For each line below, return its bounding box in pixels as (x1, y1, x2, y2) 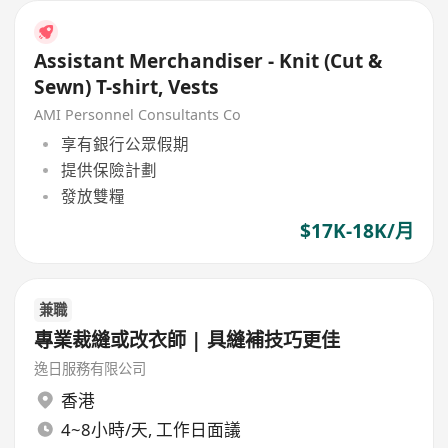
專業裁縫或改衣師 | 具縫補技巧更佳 (34, 326, 341, 353)
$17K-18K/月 (299, 218, 414, 245)
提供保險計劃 (60, 158, 157, 181)
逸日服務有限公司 (34, 359, 147, 379)
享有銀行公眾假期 (60, 132, 189, 155)
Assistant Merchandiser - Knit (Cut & (34, 48, 383, 75)
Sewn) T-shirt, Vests (34, 74, 220, 101)
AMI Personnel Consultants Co (34, 105, 242, 125)
